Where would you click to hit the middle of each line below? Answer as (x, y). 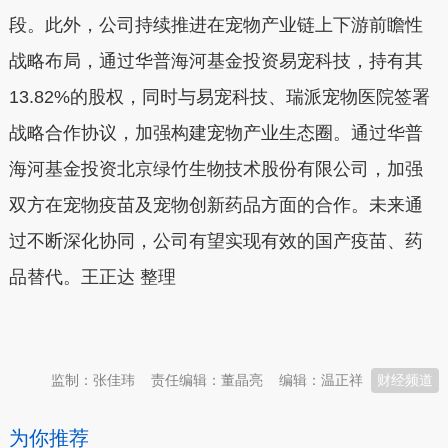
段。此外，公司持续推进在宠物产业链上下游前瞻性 (215, 25)
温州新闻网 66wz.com (186, 326)
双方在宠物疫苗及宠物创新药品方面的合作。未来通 (215, 205)
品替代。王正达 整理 (92, 277)
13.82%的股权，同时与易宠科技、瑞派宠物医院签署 (219, 97)
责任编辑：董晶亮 (207, 380)
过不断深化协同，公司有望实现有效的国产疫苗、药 (215, 241)
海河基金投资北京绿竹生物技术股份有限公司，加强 (215, 169)
